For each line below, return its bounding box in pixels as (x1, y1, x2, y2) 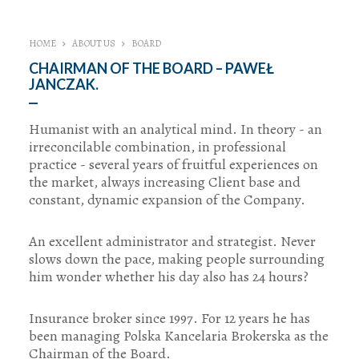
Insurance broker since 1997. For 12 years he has (28, 309, 310, 329)
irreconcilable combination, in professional (28, 137, 286, 157)
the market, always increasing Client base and (28, 172, 301, 192)
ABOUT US (71, 37, 115, 50)
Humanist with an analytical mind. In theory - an (28, 119, 322, 139)
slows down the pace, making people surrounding (28, 249, 325, 269)
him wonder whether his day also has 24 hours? (28, 267, 309, 287)
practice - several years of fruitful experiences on (28, 155, 318, 175)
